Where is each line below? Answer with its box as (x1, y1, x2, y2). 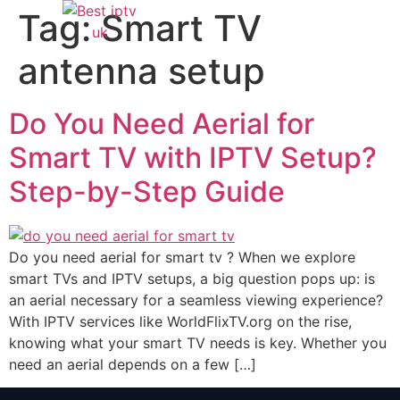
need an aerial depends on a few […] (9, 354, 256, 373)
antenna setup (18, 49, 265, 93)
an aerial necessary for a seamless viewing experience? (9, 290, 383, 309)
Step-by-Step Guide (9, 174, 285, 209)
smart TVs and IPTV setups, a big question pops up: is (9, 269, 375, 287)
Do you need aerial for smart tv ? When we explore (9, 247, 355, 266)
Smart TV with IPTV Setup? (9, 140, 377, 175)
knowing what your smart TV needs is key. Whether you (9, 333, 387, 352)
